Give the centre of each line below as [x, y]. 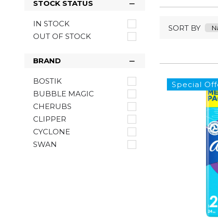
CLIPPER [50, 119]
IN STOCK [51, 24]
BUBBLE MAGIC [64, 94]
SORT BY [184, 28]
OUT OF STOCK [62, 36]
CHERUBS [52, 107]
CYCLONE [52, 132]
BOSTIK [47, 81]
